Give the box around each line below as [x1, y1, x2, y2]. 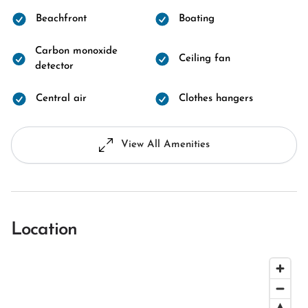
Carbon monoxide [34, 46, 118, 56]
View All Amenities [120, 140, 210, 150]
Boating [179, 14, 214, 24]
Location [11, 221, 77, 239]
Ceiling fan [179, 54, 230, 64]
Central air [36, 93, 87, 104]
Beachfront [36, 14, 87, 24]
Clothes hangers [179, 93, 253, 104]
